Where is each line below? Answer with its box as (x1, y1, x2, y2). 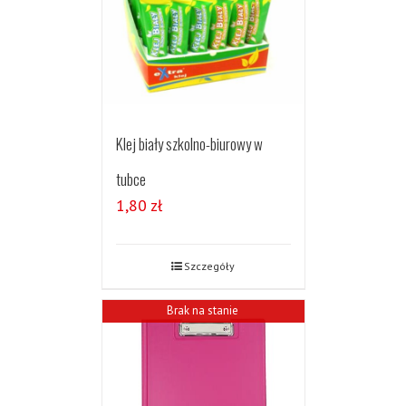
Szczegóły (184, 259, 235, 274)
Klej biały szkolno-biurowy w (115, 132, 263, 156)
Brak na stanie (167, 302, 238, 318)
